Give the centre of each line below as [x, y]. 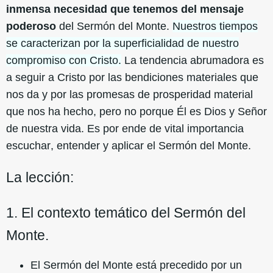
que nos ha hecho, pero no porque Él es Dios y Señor [136, 111]
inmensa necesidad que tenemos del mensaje [125, 9]
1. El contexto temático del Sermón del [126, 212]
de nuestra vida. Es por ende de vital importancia [125, 128]
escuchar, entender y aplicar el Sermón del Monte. [129, 145]
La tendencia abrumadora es [193, 60]
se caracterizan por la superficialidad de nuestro [122, 43]
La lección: [40, 178]
